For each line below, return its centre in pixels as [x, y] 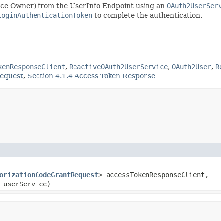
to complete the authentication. [147, 15]
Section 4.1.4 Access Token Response [91, 76]
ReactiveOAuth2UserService [118, 66]
